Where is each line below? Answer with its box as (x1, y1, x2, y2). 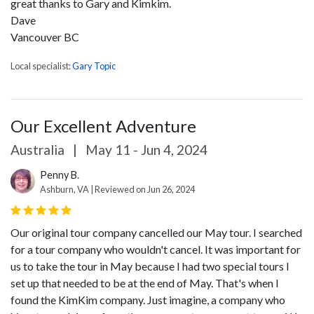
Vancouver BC (11, 30, 79, 43)
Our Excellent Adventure (11, 116, 196, 136)
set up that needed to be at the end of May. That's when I (11, 276, 279, 289)
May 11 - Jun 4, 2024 (83, 142, 207, 158)
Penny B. (40, 169, 79, 181)
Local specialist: (11, 60, 72, 71)
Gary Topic (72, 60, 116, 71)
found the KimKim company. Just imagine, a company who (11, 293, 285, 306)
